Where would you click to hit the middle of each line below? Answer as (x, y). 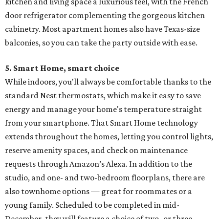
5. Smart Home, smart (49, 68)
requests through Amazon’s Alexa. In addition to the (99, 164)
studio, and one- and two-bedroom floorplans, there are (105, 178)
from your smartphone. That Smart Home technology (101, 123)
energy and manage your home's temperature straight (103, 109)
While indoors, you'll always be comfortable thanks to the (108, 82)
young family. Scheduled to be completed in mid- (92, 205)
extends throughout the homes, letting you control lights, (109, 137)
